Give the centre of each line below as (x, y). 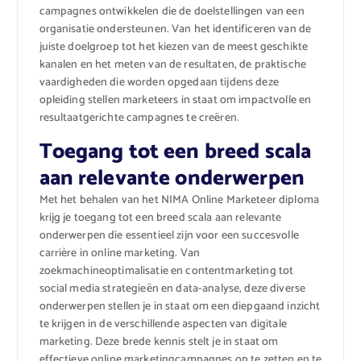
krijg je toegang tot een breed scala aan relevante (160, 218)
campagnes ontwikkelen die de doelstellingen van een (172, 11)
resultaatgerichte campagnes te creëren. (139, 118)
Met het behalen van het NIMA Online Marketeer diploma (179, 200)
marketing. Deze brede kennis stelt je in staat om (159, 342)
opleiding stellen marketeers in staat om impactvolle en (175, 100)
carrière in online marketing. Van (120, 253)
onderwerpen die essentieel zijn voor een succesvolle (169, 235)
